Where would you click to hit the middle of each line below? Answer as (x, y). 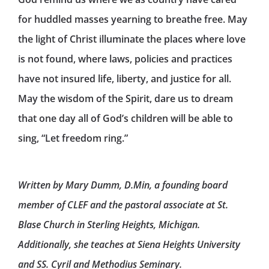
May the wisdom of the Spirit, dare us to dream (125, 99)
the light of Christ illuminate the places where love (132, 39)
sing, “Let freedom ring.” (73, 138)
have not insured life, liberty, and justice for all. (125, 79)
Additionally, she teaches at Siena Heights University (129, 244)
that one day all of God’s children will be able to (125, 119)
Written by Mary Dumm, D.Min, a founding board (123, 185)
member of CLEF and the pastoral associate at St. (123, 204)
